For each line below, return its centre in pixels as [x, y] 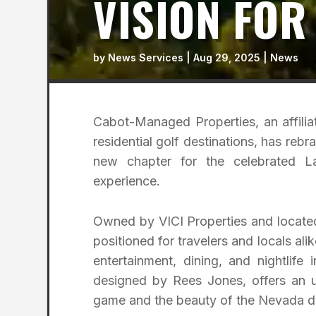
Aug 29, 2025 [227, 57]
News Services [146, 57]
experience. [127, 181]
